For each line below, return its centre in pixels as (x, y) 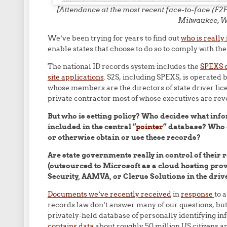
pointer (149, 127)
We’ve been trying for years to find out (114, 38)
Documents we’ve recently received (109, 194)
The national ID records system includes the (124, 66)
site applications (75, 77)
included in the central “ (91, 127)
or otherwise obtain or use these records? (124, 137)
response (197, 194)
